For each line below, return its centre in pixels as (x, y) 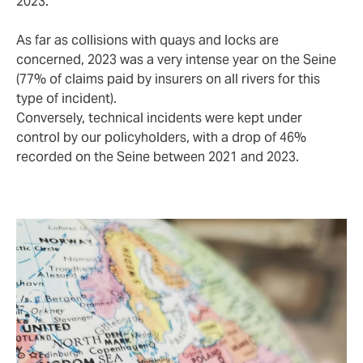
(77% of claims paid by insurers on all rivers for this (168, 79)
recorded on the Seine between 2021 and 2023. (158, 157)
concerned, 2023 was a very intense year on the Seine (176, 60)
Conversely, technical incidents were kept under (159, 118)
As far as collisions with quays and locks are (147, 41)
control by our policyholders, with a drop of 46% (161, 138)
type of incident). (66, 99)
